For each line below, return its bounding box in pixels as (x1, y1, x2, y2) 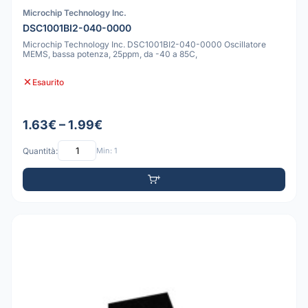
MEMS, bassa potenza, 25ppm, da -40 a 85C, (23, 49, 197, 60)
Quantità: (23, 145, 58, 156)
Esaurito (32, 76, 64, 87)
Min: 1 (96, 145, 117, 155)
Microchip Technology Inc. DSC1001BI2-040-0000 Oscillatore (23, 39, 266, 50)
